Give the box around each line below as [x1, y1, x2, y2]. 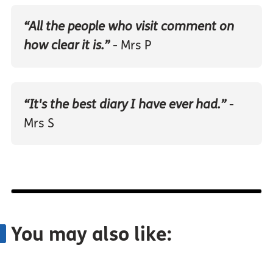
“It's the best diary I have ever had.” [23, 96, 226, 112]
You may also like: [10, 223, 172, 247]
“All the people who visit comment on [23, 19, 234, 35]
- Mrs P [109, 38, 151, 54]
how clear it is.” [23, 38, 110, 54]
